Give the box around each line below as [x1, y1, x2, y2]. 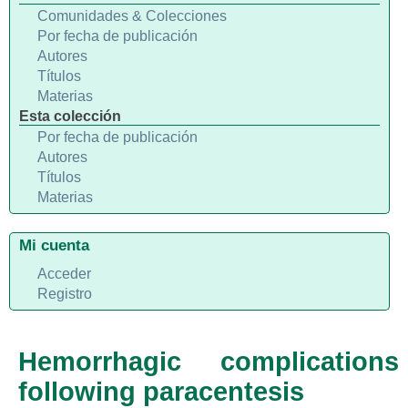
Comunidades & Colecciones [37, 8, 227, 24]
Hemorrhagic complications [18, 347, 399, 376]
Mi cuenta [19, 236, 89, 254]
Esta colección [19, 108, 121, 124]
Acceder [37, 266, 91, 281]
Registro [37, 286, 92, 301]
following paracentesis [18, 377, 304, 406]
